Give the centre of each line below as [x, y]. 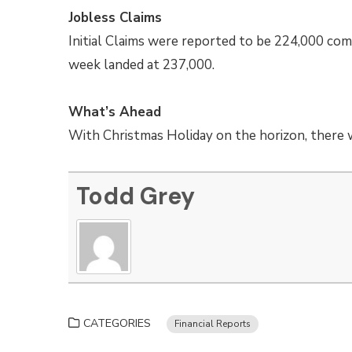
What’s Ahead [115, 112]
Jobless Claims [115, 18]
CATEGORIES [117, 323]
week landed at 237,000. [141, 65]
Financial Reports [213, 324]
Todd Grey [136, 196]
